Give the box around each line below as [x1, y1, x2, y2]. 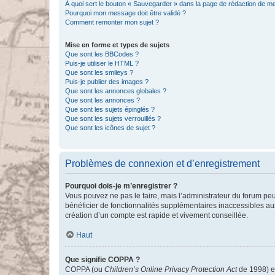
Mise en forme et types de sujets [65, 41, 169, 48]
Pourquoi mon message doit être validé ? [65, 9, 186, 17]
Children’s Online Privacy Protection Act [104, 265, 237, 274]
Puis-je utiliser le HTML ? [65, 60, 139, 67]
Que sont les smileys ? [65, 69, 133, 76]
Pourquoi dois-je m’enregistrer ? [65, 182, 177, 190]
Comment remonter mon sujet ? [65, 18, 159, 26]
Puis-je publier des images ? [65, 78, 149, 85]
